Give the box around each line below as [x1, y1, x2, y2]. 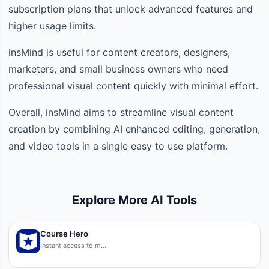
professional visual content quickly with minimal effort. [8, 79, 258, 92]
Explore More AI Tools [72, 192, 197, 207]
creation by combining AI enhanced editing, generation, [8, 122, 260, 135]
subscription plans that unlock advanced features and [8, 2, 253, 15]
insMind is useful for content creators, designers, [8, 46, 230, 58]
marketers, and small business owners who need [8, 62, 228, 75]
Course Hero [40, 228, 88, 238]
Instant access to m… [40, 241, 106, 250]
